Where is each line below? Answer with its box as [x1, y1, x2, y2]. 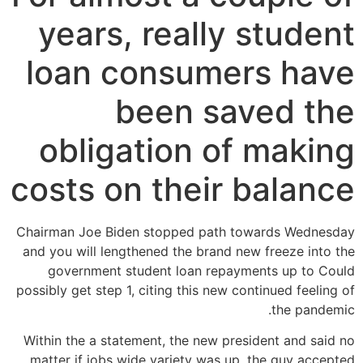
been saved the [115, 92, 355, 131]
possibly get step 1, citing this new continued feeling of [16, 282, 355, 298]
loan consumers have [26, 53, 355, 92]
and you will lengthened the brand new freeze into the [23, 243, 355, 259]
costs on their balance [11, 169, 355, 209]
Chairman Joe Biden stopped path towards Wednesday [16, 224, 355, 240]
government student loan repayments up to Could [48, 263, 355, 279]
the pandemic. [271, 301, 355, 318]
